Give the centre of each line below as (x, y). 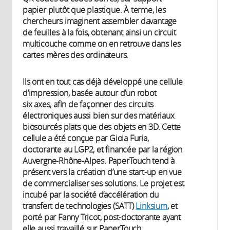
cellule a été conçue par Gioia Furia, (86, 138)
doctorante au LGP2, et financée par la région (102, 150)
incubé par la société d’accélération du (91, 195)
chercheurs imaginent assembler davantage (100, 21)
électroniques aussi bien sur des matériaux (99, 116)
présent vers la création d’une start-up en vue (102, 172)
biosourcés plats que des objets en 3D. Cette (102, 127)
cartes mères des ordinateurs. (76, 55)
